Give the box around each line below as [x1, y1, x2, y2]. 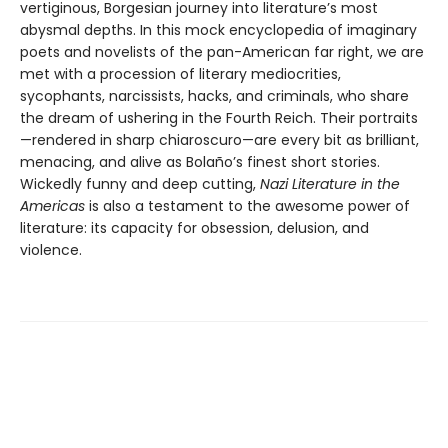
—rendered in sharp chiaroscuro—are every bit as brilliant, [20, 130, 419, 151]
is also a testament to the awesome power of [85, 196, 410, 217]
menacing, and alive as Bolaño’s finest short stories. [20, 152, 380, 173]
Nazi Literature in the [260, 174, 400, 195]
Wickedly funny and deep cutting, [20, 174, 260, 195]
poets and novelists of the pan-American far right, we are [20, 42, 424, 63]
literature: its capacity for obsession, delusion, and [20, 218, 369, 239]
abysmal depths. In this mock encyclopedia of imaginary [20, 20, 417, 41]
